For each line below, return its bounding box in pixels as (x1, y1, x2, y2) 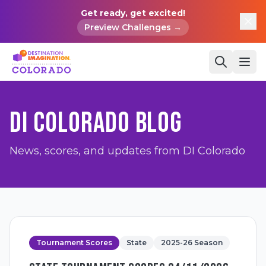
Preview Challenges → (84, 22, 182, 33)
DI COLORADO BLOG (9, 106, 182, 140)
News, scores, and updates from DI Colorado (9, 144, 245, 157)
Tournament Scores (36, 238, 112, 247)
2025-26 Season (161, 238, 223, 247)
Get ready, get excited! (81, 8, 185, 18)
